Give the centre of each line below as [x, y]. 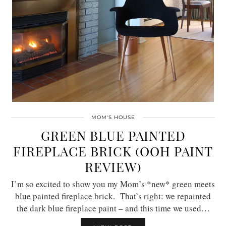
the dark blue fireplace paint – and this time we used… [113, 208]
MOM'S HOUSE [113, 117]
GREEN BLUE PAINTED [113, 135]
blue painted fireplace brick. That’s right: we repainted [113, 196]
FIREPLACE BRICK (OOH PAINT [113, 151]
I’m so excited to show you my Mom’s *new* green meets [113, 184]
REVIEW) [113, 166]
